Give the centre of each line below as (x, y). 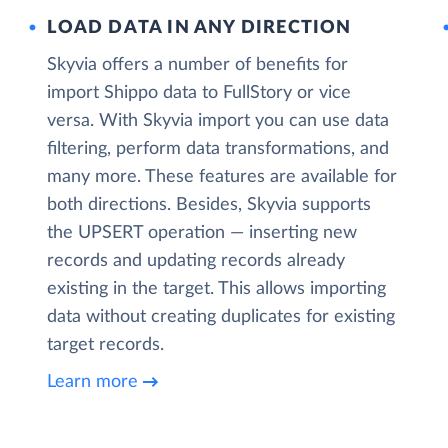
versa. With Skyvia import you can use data (218, 121)
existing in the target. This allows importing (217, 289)
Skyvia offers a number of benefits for (198, 65)
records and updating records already (196, 261)
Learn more (93, 381)
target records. (106, 345)
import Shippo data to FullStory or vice (199, 93)
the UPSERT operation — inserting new (202, 233)
